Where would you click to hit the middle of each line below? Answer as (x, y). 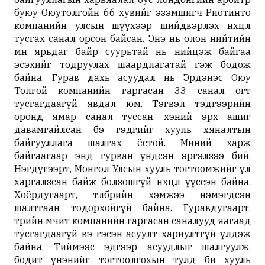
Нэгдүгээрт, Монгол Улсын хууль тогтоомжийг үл (132, 168)
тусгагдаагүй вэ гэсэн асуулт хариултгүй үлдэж (132, 233)
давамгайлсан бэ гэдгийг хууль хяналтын (132, 129)
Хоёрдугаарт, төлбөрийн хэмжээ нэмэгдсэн (132, 194)
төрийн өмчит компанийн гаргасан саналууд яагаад (132, 220)
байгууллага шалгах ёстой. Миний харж (132, 142)
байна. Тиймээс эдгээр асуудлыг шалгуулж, (132, 246)
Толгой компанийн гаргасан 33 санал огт (132, 90)
